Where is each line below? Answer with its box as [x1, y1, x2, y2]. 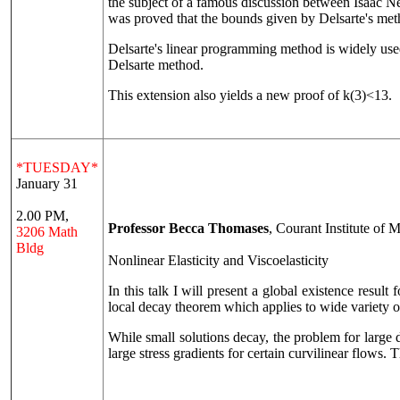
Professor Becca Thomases [108, 221, 269, 236]
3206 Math [16, 224, 78, 239]
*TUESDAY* [16, 160, 98, 175]
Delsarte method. [108, 57, 204, 72]
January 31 [16, 176, 78, 191]
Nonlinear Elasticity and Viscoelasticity [108, 253, 329, 268]
